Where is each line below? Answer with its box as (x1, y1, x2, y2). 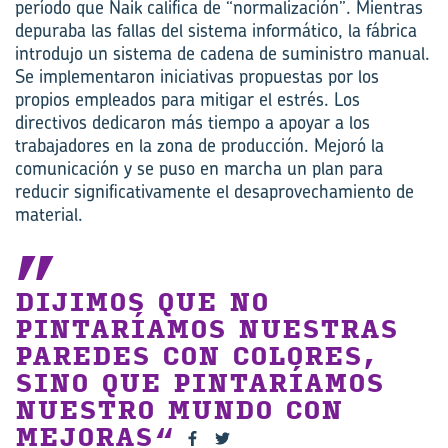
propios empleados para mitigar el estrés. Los (15, 86, 360, 112)
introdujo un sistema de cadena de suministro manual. (15, 40, 430, 66)
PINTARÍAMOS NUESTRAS (15, 314, 398, 345)
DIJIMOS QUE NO (15, 287, 269, 318)
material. (15, 201, 83, 227)
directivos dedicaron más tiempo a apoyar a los (15, 109, 370, 135)
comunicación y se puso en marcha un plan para (15, 155, 383, 181)
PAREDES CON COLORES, (15, 341, 376, 372)
